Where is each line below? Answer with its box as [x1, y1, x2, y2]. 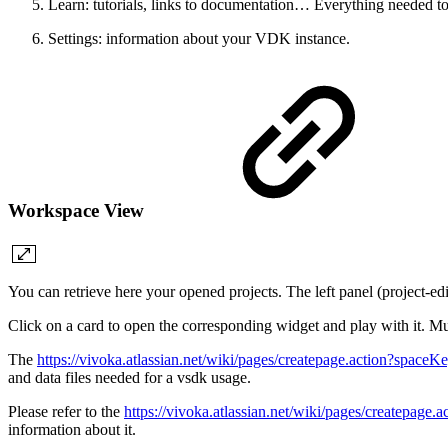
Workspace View [8, 199, 149, 221]
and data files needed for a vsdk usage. [8, 368, 251, 386]
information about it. [8, 420, 136, 438]
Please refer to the [8, 402, 124, 420]
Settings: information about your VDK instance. [48, 30, 350, 48]
